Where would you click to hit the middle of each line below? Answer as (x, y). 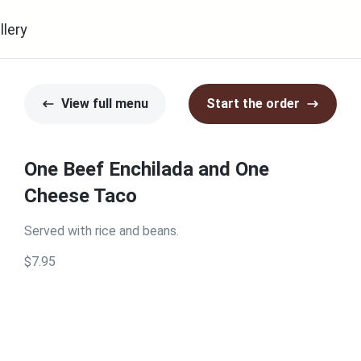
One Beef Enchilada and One (147, 169)
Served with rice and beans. (102, 231)
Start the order (253, 104)
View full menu (105, 104)
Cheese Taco (81, 196)
